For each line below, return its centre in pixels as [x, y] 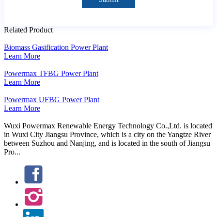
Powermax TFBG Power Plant [51, 73]
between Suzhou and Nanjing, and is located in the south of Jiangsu [107, 143]
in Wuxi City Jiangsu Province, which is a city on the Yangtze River [107, 134]
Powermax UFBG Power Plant [52, 99]
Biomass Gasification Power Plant [56, 47]
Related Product [28, 30]
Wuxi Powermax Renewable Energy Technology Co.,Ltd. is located [108, 125]
